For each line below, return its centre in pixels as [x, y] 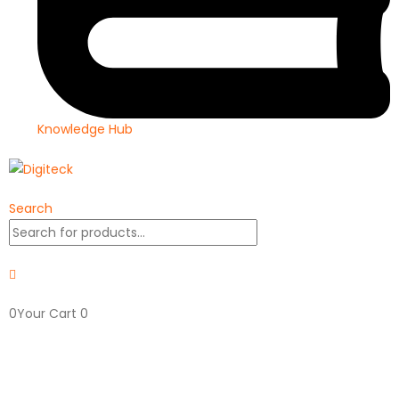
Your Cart [49, 313]
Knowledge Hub [85, 129]
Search [31, 208]
